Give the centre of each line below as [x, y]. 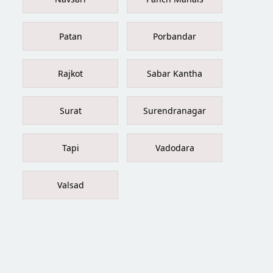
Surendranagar [175, 110]
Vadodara [175, 147]
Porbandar [175, 36]
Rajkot [71, 73]
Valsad [70, 185]
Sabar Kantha [175, 73]
